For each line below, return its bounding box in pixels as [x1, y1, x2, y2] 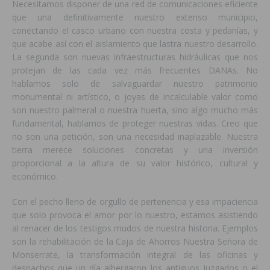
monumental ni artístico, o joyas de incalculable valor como [12, 91, 258, 103]
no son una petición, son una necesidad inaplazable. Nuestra [12, 131, 258, 143]
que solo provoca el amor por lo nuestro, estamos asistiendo [12, 209, 258, 221]
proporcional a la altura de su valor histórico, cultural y [12, 157, 258, 169]
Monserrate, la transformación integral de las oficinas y [12, 249, 258, 261]
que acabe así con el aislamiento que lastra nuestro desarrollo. [12, 38, 258, 50]
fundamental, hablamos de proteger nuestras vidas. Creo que [12, 118, 258, 130]
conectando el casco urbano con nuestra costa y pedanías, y [12, 25, 258, 37]
